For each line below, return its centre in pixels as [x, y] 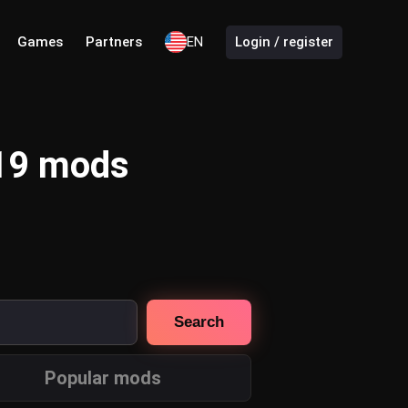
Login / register [284, 42]
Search [199, 321]
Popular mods [102, 377]
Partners [114, 42]
